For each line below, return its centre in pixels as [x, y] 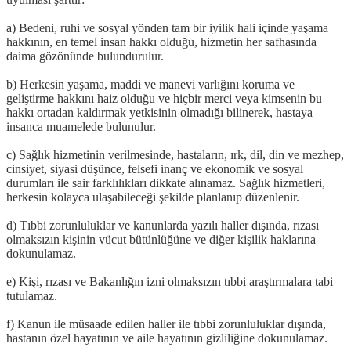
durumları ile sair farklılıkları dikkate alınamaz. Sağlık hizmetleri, [166, 183]
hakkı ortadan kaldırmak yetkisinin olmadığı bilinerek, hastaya [159, 112]
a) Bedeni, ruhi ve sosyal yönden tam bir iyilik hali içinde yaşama [167, 27]
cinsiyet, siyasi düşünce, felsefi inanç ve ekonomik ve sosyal [155, 168]
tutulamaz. [32, 295]
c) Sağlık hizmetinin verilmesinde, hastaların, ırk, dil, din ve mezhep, [175, 154]
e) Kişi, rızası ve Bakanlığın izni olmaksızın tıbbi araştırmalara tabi [170, 281]
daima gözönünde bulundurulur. [85, 56]
